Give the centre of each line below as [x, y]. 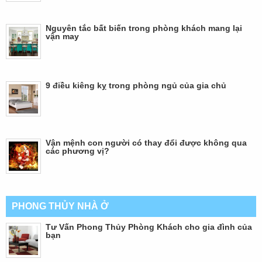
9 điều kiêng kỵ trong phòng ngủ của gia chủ [136, 85]
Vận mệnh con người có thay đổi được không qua [146, 142]
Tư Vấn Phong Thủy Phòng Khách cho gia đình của [149, 227]
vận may [62, 36]
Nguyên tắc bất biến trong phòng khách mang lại [144, 28]
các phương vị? [77, 151]
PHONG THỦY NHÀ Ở [60, 206]
